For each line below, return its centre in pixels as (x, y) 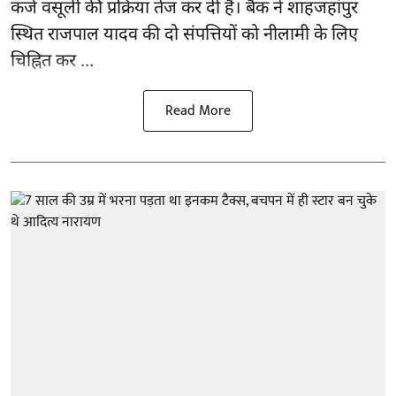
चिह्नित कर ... (52, 61)
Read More (198, 110)
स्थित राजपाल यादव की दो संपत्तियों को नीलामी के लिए (184, 35)
